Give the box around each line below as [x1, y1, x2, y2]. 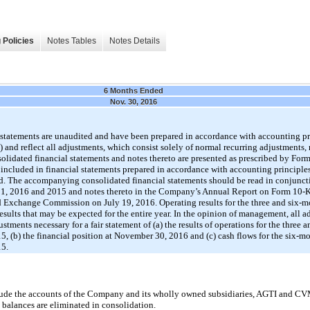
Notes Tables [47, 36, 96, 46]
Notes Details [109, 36, 160, 46]
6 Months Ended [104, 86, 163, 95]
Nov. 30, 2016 [110, 97, 157, 106]
